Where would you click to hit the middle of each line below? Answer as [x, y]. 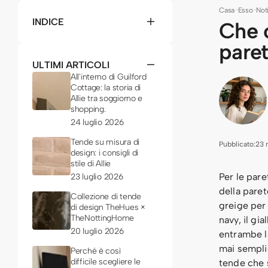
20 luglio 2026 [97, 231]
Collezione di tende [106, 197]
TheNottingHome [103, 218]
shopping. [88, 109]
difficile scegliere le [106, 262]
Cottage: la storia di [106, 88]
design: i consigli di [105, 153]
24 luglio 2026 [97, 122]
